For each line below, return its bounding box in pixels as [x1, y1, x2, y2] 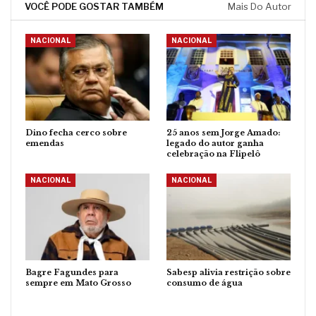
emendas [25, 138, 64, 149]
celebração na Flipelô [166, 149, 260, 159]
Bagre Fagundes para [25, 267, 119, 278]
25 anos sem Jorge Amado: [166, 128, 280, 138]
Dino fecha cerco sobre [25, 128, 127, 138]
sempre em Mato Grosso [25, 278, 131, 288]
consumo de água [166, 278, 243, 288]
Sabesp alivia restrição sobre [166, 267, 291, 278]
